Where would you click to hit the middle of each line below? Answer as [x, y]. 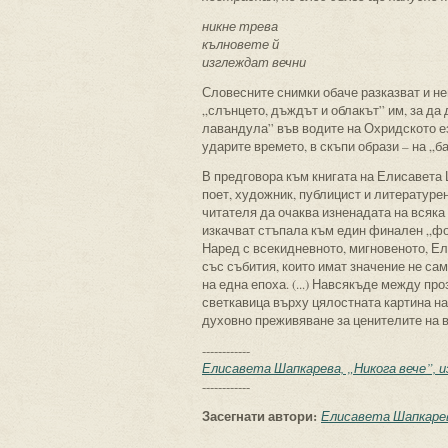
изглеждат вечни [254, 62]
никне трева [240, 26]
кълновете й [240, 44]
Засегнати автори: [261, 415]
